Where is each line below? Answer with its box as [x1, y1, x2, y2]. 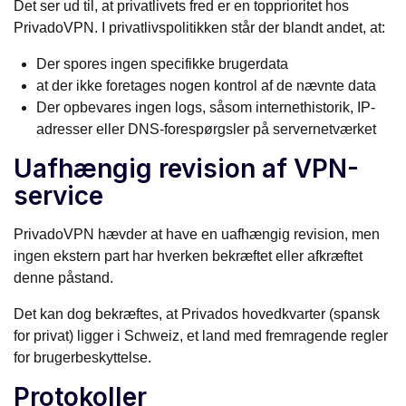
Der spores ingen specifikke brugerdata [36, 56, 288, 72]
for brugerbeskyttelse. [14, 350, 151, 366]
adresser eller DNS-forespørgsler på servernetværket [36, 121, 376, 138]
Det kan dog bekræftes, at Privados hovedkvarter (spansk [14, 306, 380, 323]
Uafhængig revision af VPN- [14, 153, 359, 185]
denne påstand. [14, 270, 113, 286]
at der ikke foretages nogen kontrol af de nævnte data [36, 78, 376, 94]
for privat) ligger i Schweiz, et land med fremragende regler [14, 328, 388, 344]
